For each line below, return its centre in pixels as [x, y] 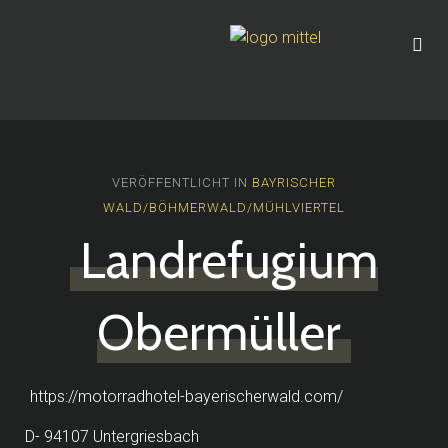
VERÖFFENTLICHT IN [182, 182]
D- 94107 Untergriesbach [112, 436]
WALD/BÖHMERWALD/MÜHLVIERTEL [224, 207]
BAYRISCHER [294, 182]
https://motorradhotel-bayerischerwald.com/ [186, 396]
